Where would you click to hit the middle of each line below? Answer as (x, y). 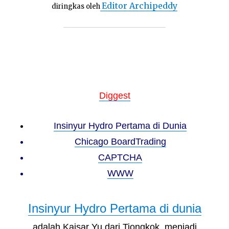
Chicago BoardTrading (120, 142)
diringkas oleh (76, 6)
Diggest (114, 96)
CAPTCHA (120, 157)
